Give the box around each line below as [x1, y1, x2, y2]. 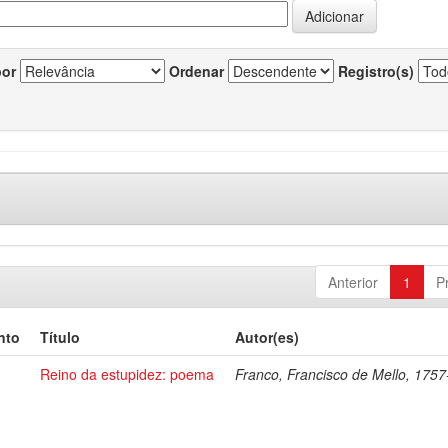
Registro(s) [338, 61, 414, 81]
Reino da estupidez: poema [40, 364, 215, 384]
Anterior [327, 272, 378, 292]
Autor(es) [235, 327, 300, 347]
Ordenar [169, 61, 224, 81]
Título [40, 327, 81, 347]
